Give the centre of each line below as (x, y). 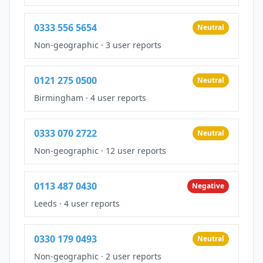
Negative (208, 186)
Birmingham (59, 97)
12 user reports (136, 150)
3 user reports (134, 45)
